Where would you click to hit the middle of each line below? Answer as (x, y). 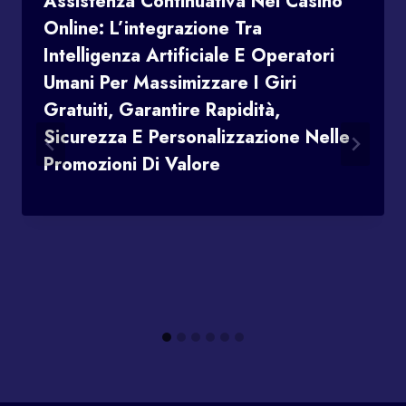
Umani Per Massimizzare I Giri (170, 82)
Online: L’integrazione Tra (153, 28)
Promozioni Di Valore (132, 164)
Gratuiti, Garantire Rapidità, (162, 110)
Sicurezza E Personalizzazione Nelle (197, 137)
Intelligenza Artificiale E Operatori (189, 55)
